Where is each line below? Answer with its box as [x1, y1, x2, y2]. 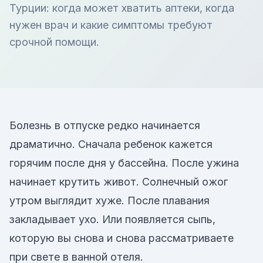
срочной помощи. [9, 36, 99, 48]
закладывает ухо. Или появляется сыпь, [9, 213, 215, 225]
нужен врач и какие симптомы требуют [9, 19, 213, 31]
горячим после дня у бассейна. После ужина [9, 157, 239, 169]
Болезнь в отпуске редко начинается [9, 119, 200, 131]
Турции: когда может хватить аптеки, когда [9, 2, 234, 14]
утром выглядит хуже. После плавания [9, 194, 210, 207]
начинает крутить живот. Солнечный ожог [9, 176, 228, 188]
